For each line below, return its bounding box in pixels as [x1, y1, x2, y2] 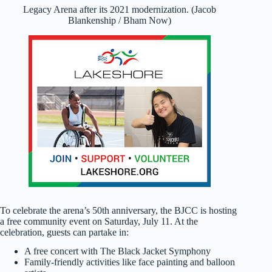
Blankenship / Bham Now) [68, 15, 172, 25]
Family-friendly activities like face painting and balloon [24, 256, 235, 267]
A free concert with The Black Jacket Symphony [24, 245, 211, 256]
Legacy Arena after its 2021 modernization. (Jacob [23, 4, 217, 15]
